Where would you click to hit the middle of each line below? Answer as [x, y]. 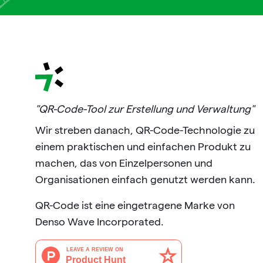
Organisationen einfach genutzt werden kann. [145, 180]
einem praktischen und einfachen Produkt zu [143, 147]
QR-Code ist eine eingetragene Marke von [135, 205]
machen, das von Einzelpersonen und [124, 163]
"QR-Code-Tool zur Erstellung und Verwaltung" [145, 109]
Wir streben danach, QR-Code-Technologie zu [145, 130]
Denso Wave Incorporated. [100, 222]
